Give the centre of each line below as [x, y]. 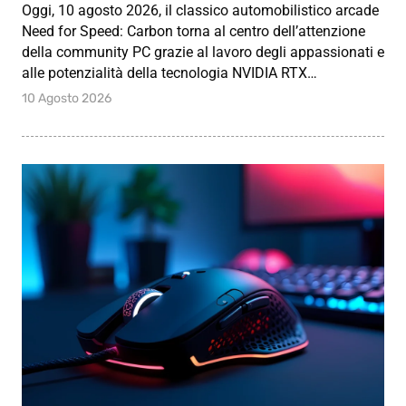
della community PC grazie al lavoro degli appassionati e [203, 53]
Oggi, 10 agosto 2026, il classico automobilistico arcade [200, 11]
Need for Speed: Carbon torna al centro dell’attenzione [193, 32]
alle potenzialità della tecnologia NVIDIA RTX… [169, 73]
